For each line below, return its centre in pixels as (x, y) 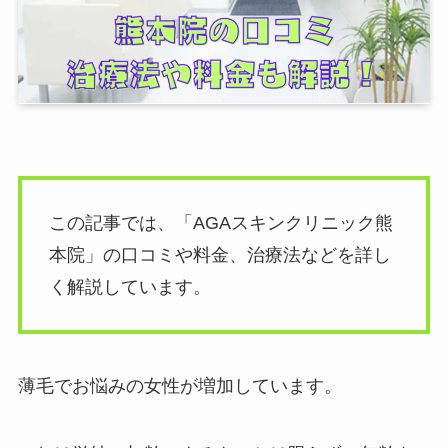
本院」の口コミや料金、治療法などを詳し (219, 255)
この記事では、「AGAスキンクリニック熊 (220, 223)
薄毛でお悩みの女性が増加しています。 (179, 385)
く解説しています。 (129, 287)
